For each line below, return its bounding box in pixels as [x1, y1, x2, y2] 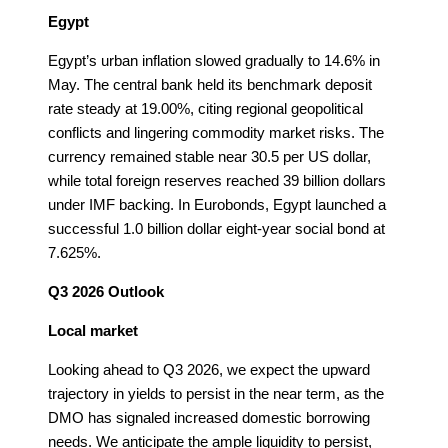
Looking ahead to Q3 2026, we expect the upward [48, 360, 370, 378]
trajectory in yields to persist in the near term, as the [48, 384, 384, 402]
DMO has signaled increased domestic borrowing [48, 408, 370, 426]
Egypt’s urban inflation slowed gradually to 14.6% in [48, 51, 380, 69]
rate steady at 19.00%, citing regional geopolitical [48, 99, 363, 117]
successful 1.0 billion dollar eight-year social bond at [48, 219, 385, 237]
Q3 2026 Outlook [48, 282, 164, 300]
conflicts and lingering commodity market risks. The [48, 123, 384, 141]
